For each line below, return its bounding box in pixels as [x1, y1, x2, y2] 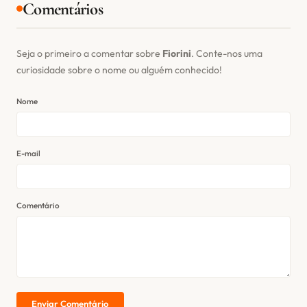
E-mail [16, 147, 40, 158]
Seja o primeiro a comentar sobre [16, 47, 162, 60]
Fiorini [162, 47, 191, 60]
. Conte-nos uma [191, 47, 262, 60]
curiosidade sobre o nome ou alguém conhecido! [16, 63, 222, 76]
